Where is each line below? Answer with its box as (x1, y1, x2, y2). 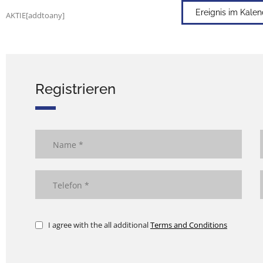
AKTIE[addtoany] (6, 10, 65, 21)
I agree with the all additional (48, 220, 150, 231)
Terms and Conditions (150, 220, 227, 231)
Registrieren (35, 80, 116, 98)
